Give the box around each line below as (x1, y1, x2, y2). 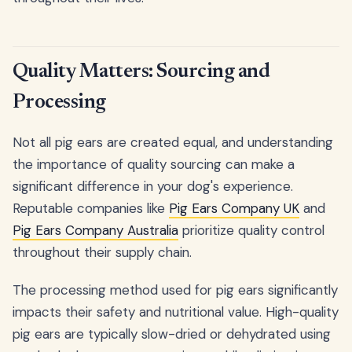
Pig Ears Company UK (169, 200, 299, 218)
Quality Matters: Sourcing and (13, 62, 270, 83)
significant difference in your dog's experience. (13, 178, 293, 196)
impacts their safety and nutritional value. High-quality (13, 303, 339, 321)
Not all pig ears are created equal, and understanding (13, 134, 333, 152)
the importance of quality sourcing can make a (13, 156, 295, 174)
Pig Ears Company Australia (13, 222, 178, 240)
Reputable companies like (13, 200, 169, 218)
